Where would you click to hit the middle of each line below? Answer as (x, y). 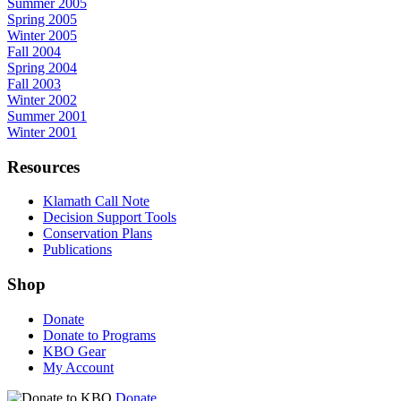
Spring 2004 (42, 68)
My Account (78, 367)
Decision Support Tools (110, 218)
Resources (43, 166)
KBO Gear (74, 351)
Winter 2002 (42, 100)
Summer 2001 (47, 116)
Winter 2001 (42, 132)
